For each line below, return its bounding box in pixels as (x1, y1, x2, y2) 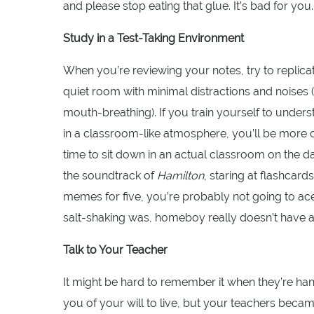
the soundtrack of (63, 168, 157, 182)
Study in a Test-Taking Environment (63, 31, 244, 45)
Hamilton (157, 168, 204, 182)
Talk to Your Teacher (63, 243, 168, 257)
